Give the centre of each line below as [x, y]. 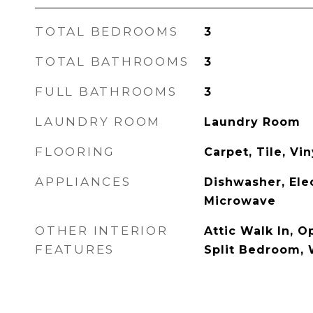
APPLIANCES [83, 182]
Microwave [240, 201]
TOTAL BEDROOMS [107, 31]
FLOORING [75, 152]
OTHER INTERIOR [102, 231]
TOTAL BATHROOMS [112, 61]
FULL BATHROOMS [106, 92]
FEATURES [75, 249]
